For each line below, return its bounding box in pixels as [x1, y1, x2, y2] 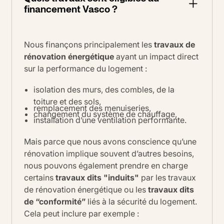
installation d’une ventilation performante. [33, 115, 187, 125]
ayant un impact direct [114, 51, 198, 62]
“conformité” [35, 196, 85, 206]
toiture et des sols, [33, 96, 101, 107]
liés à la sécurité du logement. [85, 196, 197, 206]
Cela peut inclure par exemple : [24, 208, 139, 218]
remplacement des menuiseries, [33, 102, 151, 113]
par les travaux [139, 172, 196, 182]
